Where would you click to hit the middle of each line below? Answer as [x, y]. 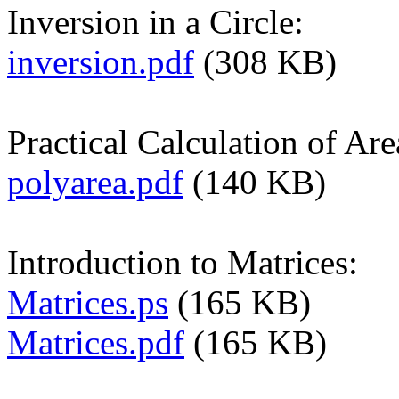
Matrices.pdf [96, 343]
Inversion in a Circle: [155, 22]
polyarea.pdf [95, 183]
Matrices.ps [88, 303]
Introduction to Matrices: [183, 263]
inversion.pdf [101, 62]
